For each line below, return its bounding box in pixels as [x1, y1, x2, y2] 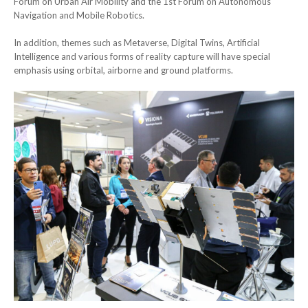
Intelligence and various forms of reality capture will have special [14, 51, 270, 62]
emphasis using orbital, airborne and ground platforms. [14, 65, 233, 76]
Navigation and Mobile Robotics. [14, 10, 144, 21]
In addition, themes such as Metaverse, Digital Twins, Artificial [14, 37, 260, 48]
